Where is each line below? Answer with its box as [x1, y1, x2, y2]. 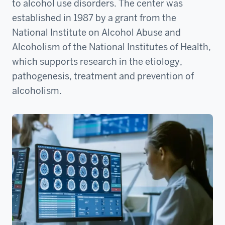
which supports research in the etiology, [12, 56, 182, 67]
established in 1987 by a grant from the [12, 12, 176, 24]
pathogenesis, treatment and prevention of [12, 70, 194, 82]
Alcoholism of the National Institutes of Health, [12, 41, 211, 53]
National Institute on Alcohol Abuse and [12, 27, 181, 38]
